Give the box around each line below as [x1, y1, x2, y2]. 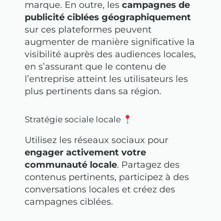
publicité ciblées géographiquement [25, 11, 191, 23]
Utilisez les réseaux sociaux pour [25, 135, 168, 146]
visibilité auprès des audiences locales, [25, 48, 196, 60]
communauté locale [25, 159, 117, 171]
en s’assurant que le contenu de [25, 61, 166, 72]
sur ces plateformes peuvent [25, 24, 151, 35]
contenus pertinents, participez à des [25, 172, 189, 183]
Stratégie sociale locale [25, 114, 123, 125]
